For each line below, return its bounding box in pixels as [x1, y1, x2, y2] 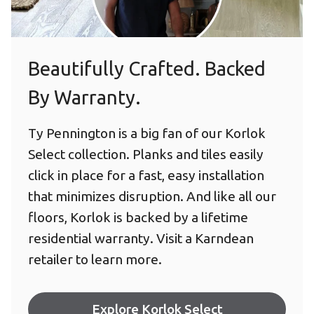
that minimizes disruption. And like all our [28, 189, 276, 205]
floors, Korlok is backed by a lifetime [28, 210, 248, 226]
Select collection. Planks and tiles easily [28, 146, 264, 163]
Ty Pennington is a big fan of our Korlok [28, 125, 266, 142]
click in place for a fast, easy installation [28, 168, 264, 184]
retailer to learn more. [28, 252, 162, 268]
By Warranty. [28, 86, 141, 109]
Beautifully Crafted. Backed [28, 57, 266, 80]
